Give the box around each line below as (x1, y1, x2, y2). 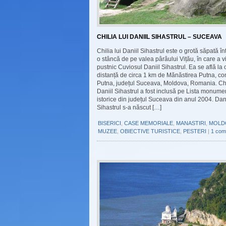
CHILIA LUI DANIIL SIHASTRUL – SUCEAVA (97, 33, 222, 40)
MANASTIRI (176, 120, 206, 126)
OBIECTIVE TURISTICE (120, 128, 180, 134)
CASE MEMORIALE (124, 120, 173, 126)
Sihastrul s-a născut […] (97, 104, 161, 111)
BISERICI (98, 120, 121, 126)
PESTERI (183, 128, 206, 134)
